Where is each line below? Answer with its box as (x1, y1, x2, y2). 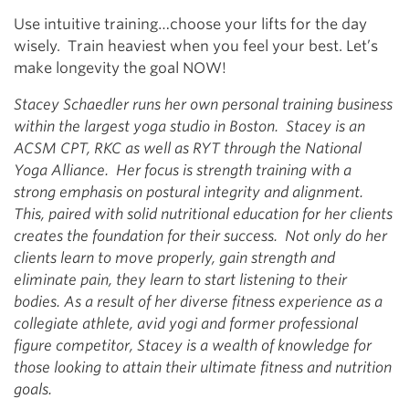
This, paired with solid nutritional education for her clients (14, 205, 393, 223)
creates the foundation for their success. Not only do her (14, 227, 387, 245)
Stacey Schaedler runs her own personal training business (14, 96, 393, 113)
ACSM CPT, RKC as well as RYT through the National (14, 140, 362, 157)
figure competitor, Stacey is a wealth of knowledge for (14, 337, 372, 354)
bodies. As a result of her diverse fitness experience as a (14, 293, 383, 310)
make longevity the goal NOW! (14, 59, 226, 77)
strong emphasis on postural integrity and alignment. (14, 184, 363, 201)
